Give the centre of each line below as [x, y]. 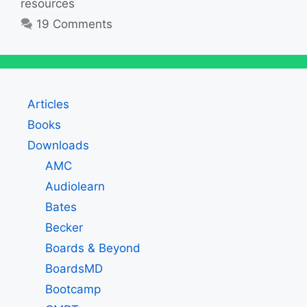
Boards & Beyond [93, 248]
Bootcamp [73, 290]
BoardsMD [74, 269]
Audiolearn [75, 187]
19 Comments [75, 24]
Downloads [58, 146]
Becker [64, 228]
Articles [48, 105]
